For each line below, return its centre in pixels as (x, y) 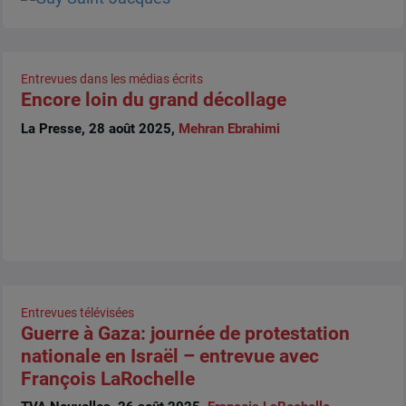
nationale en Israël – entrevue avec (169, 356)
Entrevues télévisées (77, 312)
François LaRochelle (107, 378)
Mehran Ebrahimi (229, 128)
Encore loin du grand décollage (153, 100)
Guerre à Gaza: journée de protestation (185, 333)
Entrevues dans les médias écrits (111, 79)
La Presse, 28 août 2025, (99, 128)
